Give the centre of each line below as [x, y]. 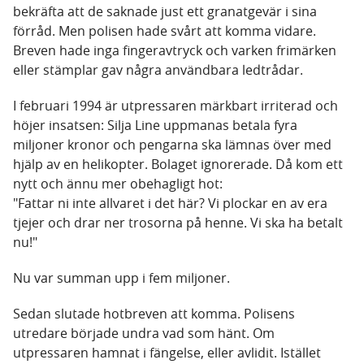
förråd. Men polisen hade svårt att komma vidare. [165, 31]
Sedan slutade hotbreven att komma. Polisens [154, 314]
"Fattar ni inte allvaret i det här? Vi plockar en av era [170, 204]
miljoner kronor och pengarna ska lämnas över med [172, 145]
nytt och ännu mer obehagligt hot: [118, 184]
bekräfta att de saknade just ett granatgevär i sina [165, 12]
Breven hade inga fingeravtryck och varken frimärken [175, 51]
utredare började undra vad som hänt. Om [144, 334]
